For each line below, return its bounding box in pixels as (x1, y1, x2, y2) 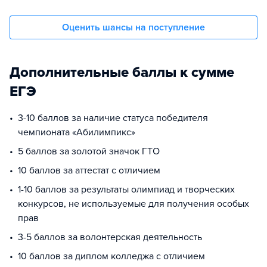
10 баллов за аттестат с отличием (18, 164, 160, 176)
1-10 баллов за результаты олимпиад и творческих (18, 184, 235, 195)
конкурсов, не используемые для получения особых (18, 198, 249, 210)
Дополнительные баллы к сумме (10, 64, 234, 81)
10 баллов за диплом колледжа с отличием (18, 250, 205, 262)
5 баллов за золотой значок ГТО (18, 145, 160, 157)
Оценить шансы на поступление (62, 21, 205, 33)
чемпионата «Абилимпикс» (18, 126, 135, 138)
